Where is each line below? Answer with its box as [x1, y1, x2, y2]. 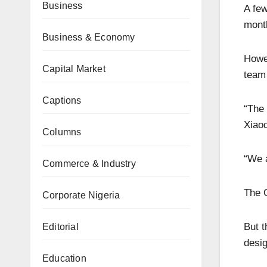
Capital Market [42, 64, 105, 74]
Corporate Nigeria [42, 190, 120, 200]
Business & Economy [42, 32, 135, 42]
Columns [42, 127, 82, 137]
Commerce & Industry [42, 159, 136, 169]
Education [42, 253, 86, 263]
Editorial [42, 222, 79, 232]
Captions [42, 95, 82, 105]
